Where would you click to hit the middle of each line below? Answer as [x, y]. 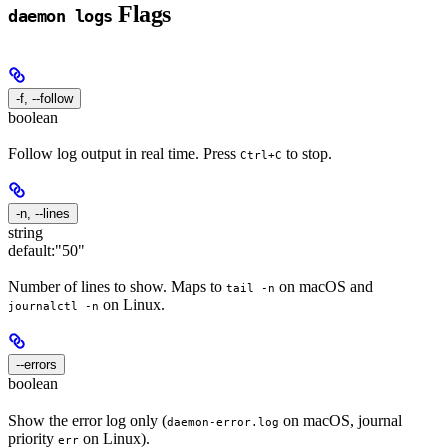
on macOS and [324, 287]
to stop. [307, 154]
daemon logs [60, 15]
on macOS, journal [340, 420]
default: [31, 251]
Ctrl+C [261, 155]
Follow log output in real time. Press [124, 154]
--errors [36, 365]
